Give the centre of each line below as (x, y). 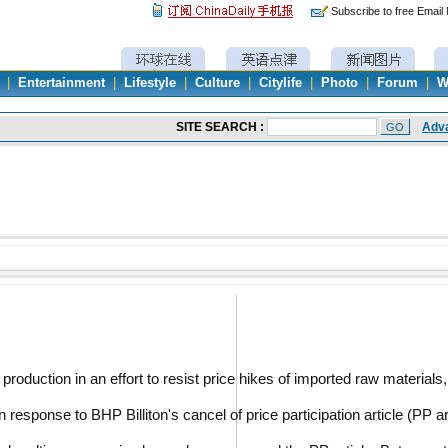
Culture (217, 83)
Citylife (280, 83)
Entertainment (61, 83)
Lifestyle (150, 83)
